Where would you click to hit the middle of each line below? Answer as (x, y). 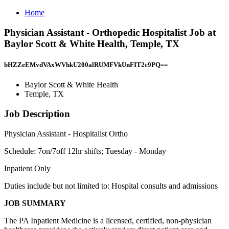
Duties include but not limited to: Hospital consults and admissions (111, 186)
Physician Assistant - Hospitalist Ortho (66, 133)
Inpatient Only (27, 168)
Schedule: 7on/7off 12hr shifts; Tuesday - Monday (85, 151)
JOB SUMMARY (35, 203)
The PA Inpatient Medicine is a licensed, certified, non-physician (108, 220)
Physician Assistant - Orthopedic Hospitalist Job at (110, 32)
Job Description (37, 113)
